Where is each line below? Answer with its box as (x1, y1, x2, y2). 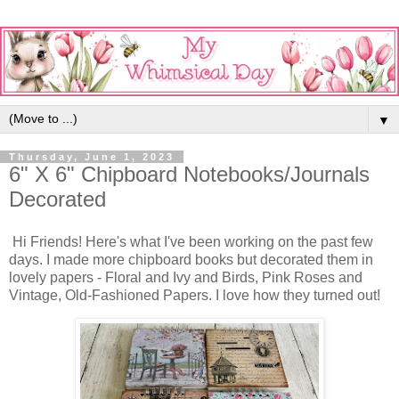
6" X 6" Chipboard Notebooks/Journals (9, 161, 370, 186)
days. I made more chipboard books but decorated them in (9, 251, 373, 267)
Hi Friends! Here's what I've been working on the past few (9, 233, 373, 249)
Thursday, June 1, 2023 (9, 151, 175, 162)
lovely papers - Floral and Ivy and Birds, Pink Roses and (9, 269, 362, 285)
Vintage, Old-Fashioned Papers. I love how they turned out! (9, 287, 380, 303)
